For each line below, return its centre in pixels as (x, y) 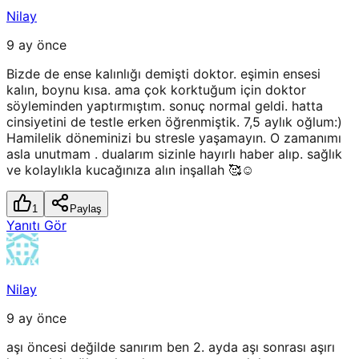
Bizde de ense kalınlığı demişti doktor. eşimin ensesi (163, 74)
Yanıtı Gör (36, 226)
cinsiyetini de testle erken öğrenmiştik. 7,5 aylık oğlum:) (174, 122)
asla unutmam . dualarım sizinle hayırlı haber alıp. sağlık (174, 154)
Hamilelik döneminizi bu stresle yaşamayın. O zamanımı (174, 138)
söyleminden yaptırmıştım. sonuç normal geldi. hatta (165, 106)
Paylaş (86, 209)
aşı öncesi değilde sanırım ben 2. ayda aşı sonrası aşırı (171, 347)
